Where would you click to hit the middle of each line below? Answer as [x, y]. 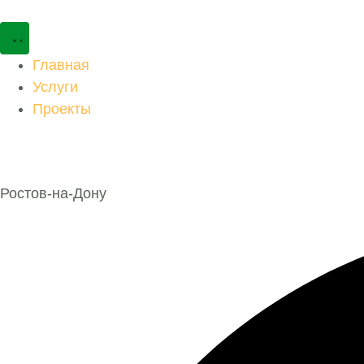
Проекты [62, 109]
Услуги [55, 87]
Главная [61, 65]
